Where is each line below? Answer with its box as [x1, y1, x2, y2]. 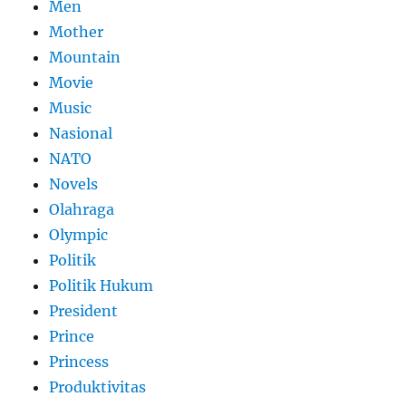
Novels [49, 175, 99, 194]
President [49, 302, 119, 321]
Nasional [49, 124, 113, 143]
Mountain [49, 48, 121, 67]
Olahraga [49, 200, 115, 219]
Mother [49, 23, 104, 42]
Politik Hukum [49, 276, 154, 295]
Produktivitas [49, 378, 147, 397]
